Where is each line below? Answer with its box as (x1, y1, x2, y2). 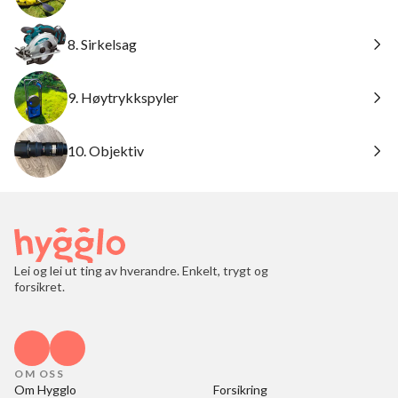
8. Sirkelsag (68, 36, 137, 52)
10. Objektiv (68, 142, 144, 159)
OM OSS (14, 367, 64, 380)
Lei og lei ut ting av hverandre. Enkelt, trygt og (14, 263, 268, 278)
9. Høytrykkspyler (68, 89, 179, 106)
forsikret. (14, 279, 65, 294)
